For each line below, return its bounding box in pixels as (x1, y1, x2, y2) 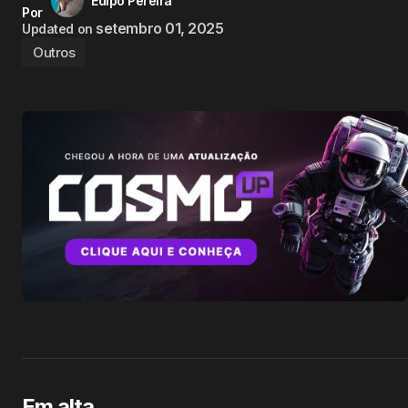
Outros (33, 44, 76, 61)
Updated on (22, 21, 93, 36)
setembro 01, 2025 (96, 19, 224, 37)
